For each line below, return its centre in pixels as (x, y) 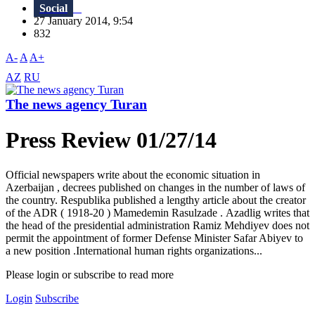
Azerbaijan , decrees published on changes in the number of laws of (155, 187)
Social (53, 8)
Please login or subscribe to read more (90, 274)
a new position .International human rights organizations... (134, 250)
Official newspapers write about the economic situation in (133, 174)
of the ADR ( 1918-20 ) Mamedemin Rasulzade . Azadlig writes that (157, 212)
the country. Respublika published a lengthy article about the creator (156, 200)
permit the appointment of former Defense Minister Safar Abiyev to (154, 238)
